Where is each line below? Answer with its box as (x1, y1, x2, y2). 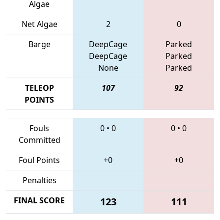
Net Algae (21, 18, 57, 29)
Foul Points (19, 154, 60, 165)
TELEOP (25, 82, 54, 93)
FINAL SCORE (14, 194, 65, 206)
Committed (18, 134, 60, 145)
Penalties (22, 174, 56, 186)
